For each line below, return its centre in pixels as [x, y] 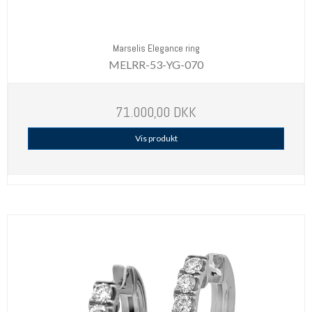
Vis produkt [156, 139]
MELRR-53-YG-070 [156, 65]
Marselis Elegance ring [156, 48]
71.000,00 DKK [156, 112]
